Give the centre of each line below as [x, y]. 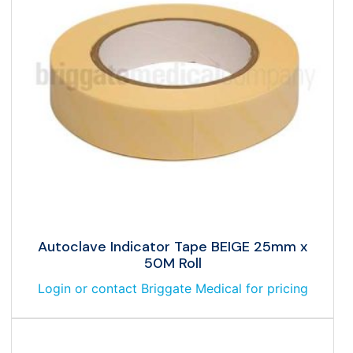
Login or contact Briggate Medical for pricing [173, 288]
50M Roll [173, 263]
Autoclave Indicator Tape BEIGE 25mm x [173, 246]
